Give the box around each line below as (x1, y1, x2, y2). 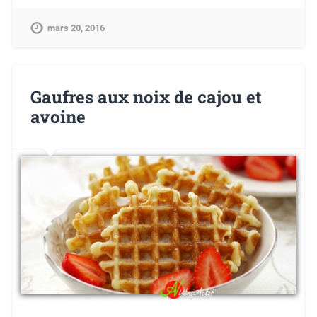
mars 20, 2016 (47, 22, 105, 33)
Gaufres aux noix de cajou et (30, 85, 262, 108)
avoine (30, 105, 86, 128)
